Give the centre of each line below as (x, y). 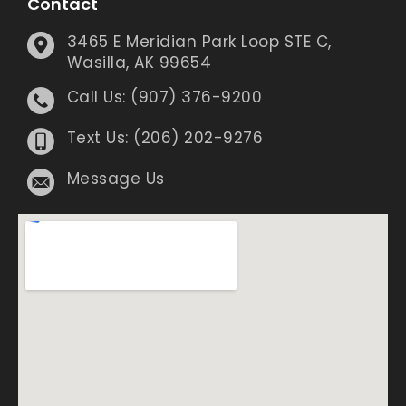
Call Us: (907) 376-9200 (164, 97)
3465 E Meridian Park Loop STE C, (199, 42)
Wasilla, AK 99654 (139, 63)
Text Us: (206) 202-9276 (165, 138)
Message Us (116, 179)
